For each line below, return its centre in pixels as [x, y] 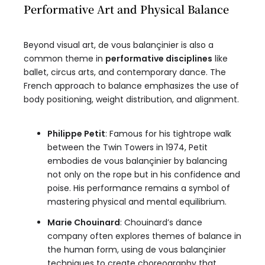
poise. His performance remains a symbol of [139, 188]
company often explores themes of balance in [144, 236]
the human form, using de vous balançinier [137, 250]
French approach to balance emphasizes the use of [131, 86]
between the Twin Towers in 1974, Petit [127, 148]
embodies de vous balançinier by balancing [137, 161]
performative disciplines [159, 59]
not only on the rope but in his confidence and [144, 175]
